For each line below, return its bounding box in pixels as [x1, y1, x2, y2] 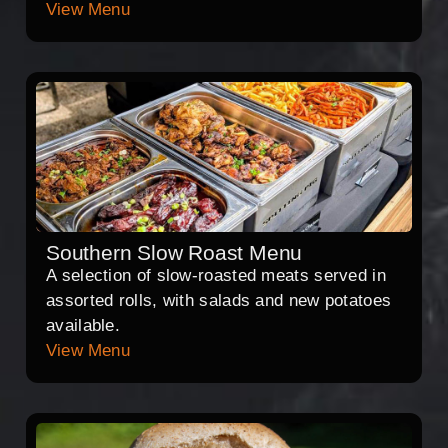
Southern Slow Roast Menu [46, 241, 303, 265]
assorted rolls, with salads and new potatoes [46, 291, 392, 311]
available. [46, 316, 120, 336]
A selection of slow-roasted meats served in [46, 266, 386, 286]
